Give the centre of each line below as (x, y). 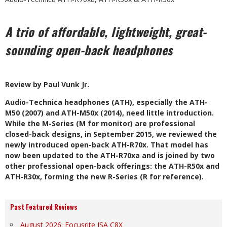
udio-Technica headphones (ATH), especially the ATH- (109, 102)
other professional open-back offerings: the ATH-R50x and (112, 166)
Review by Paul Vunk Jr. (47, 84)
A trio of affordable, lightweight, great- (106, 31)
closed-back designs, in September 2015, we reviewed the (111, 134)
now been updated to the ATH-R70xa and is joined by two (110, 155)
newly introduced (38, 145)
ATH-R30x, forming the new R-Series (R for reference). (104, 177)
